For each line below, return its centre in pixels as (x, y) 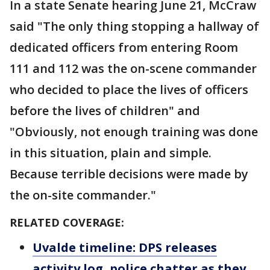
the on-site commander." (83, 195)
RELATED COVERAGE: (67, 222)
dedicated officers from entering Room (124, 47)
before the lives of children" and (105, 111)
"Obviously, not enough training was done (134, 132)
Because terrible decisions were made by (129, 174)
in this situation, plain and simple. (111, 153)
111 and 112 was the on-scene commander (133, 68)
